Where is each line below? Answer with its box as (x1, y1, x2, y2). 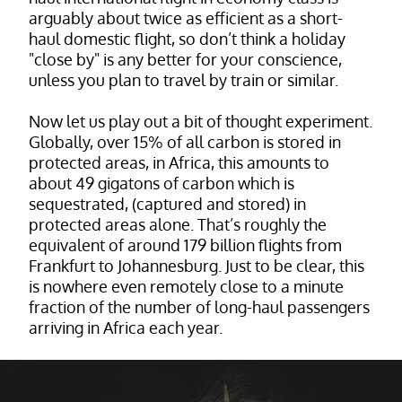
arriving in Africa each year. (29, 317, 223, 337)
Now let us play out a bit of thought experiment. (29, 110, 372, 131)
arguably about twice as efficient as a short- (29, 7, 343, 28)
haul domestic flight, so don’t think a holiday (29, 28, 345, 48)
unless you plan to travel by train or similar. (29, 69, 338, 90)
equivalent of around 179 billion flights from (29, 234, 342, 255)
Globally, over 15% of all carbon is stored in (29, 131, 341, 152)
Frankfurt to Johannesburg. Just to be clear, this (29, 255, 364, 275)
